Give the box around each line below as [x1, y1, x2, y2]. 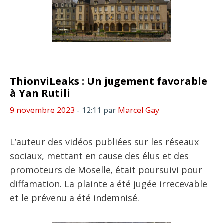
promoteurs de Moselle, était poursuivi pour [10, 164, 202, 176]
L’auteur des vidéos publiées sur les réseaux [10, 136, 199, 148]
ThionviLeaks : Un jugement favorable [10, 74, 207, 88]
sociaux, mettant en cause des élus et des [10, 150, 189, 162]
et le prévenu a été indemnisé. [10, 192, 139, 204]
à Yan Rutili [10, 86, 70, 100]
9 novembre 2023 [10, 105, 75, 115]
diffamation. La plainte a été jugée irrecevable [10, 178, 207, 190]
